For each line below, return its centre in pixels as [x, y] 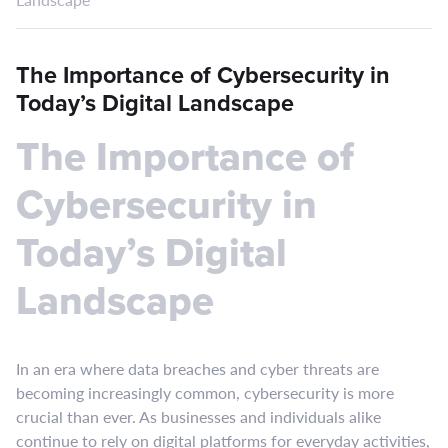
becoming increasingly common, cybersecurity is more [205, 392]
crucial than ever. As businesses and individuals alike [198, 416]
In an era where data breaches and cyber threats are [197, 368]
